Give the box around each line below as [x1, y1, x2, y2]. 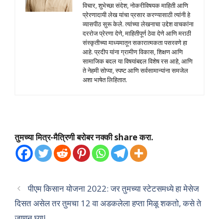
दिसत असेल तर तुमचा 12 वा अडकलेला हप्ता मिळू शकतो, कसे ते [15, 197, 201, 209]
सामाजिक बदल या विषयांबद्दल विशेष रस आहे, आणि [83, 56, 193, 66]
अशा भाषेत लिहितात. [83, 75, 127, 84]
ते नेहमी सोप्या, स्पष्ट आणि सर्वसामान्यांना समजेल [83, 66, 188, 75]
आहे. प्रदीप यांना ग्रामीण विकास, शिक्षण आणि [83, 47, 183, 56]
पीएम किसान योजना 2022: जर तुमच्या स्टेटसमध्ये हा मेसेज [28, 182, 199, 194]
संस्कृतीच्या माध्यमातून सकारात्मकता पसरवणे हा [83, 38, 187, 47]
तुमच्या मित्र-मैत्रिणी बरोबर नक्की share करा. [15, 131, 153, 143]
